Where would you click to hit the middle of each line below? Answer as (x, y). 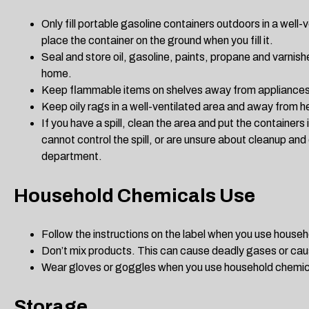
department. (72, 157)
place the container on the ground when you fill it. (157, 41)
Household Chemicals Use (134, 196)
